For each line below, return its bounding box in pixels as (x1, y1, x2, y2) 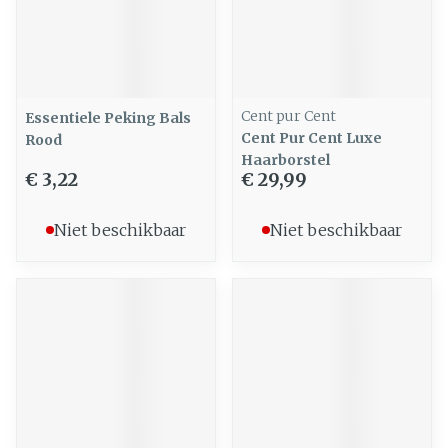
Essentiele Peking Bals (25, 109, 191, 127)
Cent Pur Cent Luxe (241, 129, 382, 147)
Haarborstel (241, 151, 330, 169)
